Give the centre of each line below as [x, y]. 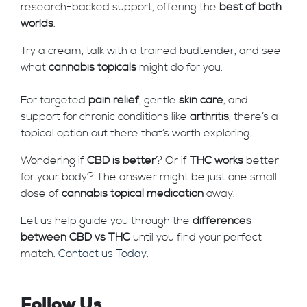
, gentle [159, 100]
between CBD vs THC [75, 237]
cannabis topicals [93, 67]
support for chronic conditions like [105, 116]
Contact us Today [102, 254]
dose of [41, 193]
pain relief [114, 100]
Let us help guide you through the [107, 221]
